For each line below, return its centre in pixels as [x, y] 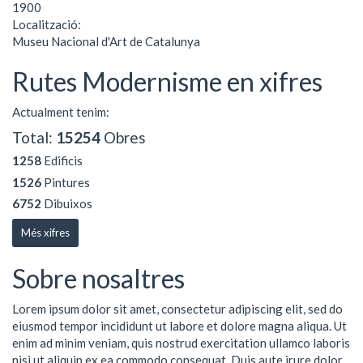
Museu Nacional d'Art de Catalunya [106, 41]
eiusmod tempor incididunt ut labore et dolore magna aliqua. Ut [179, 326]
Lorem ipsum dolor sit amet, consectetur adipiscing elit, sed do [177, 309]
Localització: [48, 24]
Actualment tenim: [61, 112]
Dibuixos [67, 203]
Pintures [66, 182]
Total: [34, 137]
